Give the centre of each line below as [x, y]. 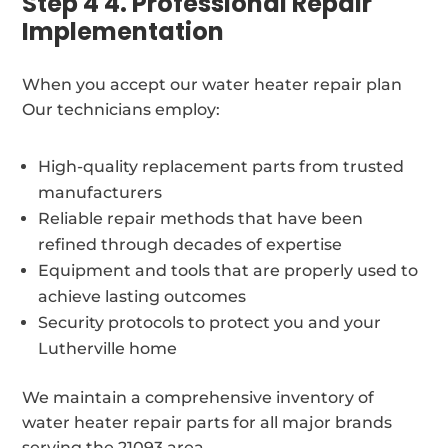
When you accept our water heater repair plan [212, 84]
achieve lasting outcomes [142, 296]
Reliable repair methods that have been [201, 218]
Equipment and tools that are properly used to [228, 270]
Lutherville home [108, 348]
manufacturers [100, 192]
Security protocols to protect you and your [210, 322]
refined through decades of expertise [190, 244]
